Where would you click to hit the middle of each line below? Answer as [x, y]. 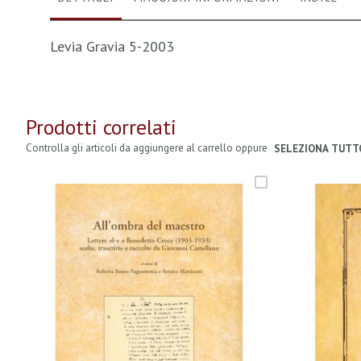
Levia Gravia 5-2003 [112, 46]
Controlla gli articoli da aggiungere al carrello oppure [148, 148]
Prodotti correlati [101, 127]
